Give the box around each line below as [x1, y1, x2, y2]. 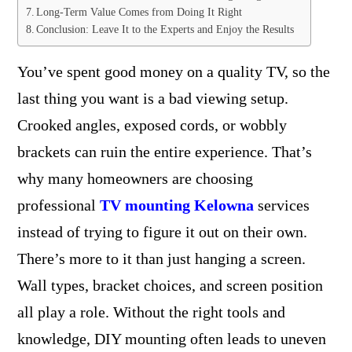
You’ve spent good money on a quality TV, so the [16, 62, 330, 80]
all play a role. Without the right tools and [16, 302, 285, 321]
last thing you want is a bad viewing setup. [16, 89, 288, 107]
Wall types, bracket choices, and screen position [16, 276, 323, 294]
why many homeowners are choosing [16, 169, 253, 187]
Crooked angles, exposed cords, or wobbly [16, 115, 287, 134]
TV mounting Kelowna [99, 196, 254, 214]
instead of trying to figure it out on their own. [16, 222, 307, 240]
